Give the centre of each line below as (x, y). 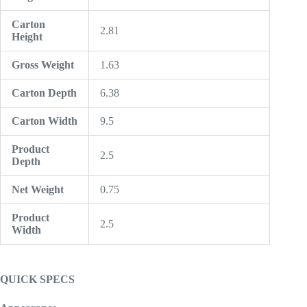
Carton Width (45, 121)
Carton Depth (44, 93)
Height (27, 36)
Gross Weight (43, 64)
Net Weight (38, 189)
